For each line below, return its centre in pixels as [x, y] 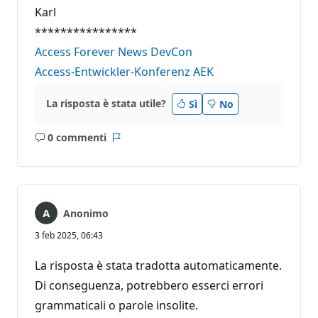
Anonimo [86, 213]
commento [97, 159]
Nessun [88, 144]
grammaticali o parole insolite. [116, 305]
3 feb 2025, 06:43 [69, 235]
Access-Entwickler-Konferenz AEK [124, 71]
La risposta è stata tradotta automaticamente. [158, 265]
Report [132, 144]
